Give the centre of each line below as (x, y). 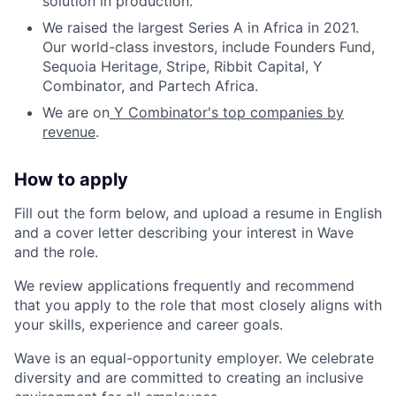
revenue (69, 131)
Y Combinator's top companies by (227, 112)
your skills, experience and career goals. (148, 324)
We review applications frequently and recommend (184, 285)
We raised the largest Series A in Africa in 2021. (201, 27)
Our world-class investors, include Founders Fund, (209, 46)
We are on (76, 112)
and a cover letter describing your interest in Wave (184, 232)
